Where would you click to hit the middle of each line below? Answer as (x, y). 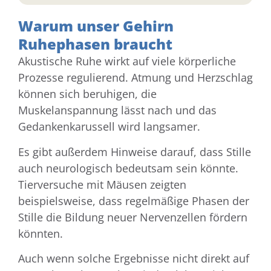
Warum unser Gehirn (96, 26)
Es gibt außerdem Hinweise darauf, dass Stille (135, 152)
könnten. (41, 233)
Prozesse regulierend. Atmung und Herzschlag (135, 78)
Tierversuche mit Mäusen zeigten (102, 184)
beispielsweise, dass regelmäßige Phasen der (134, 201)
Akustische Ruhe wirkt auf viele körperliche (127, 61)
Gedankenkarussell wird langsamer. (109, 127)
